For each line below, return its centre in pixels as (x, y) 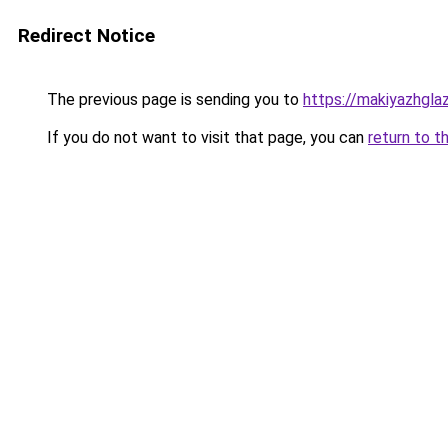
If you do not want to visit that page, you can (205, 137)
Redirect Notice (86, 35)
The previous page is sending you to (173, 99)
